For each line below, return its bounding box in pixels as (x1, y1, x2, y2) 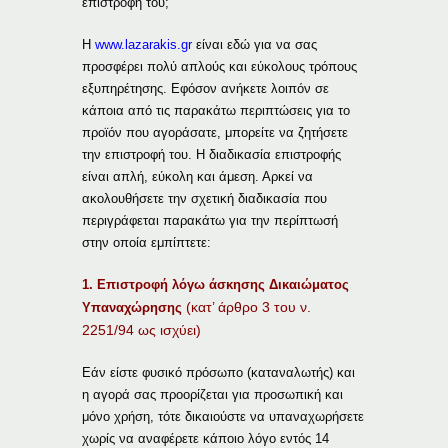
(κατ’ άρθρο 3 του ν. (186, 298, 312, 315)
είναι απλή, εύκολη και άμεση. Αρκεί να (82, 168, 314, 184)
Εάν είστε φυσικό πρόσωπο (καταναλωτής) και (82, 364, 356, 380)
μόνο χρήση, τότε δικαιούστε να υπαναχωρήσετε (82, 408, 365, 424)
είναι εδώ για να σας (192, 36, 318, 52)
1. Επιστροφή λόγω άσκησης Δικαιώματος (82, 276, 350, 292)
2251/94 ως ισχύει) (82, 321, 202, 338)
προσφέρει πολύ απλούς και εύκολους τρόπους (82, 58, 358, 74)
